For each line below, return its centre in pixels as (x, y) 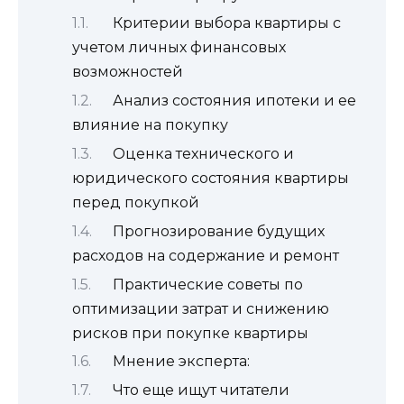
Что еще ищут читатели (201, 390)
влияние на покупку (150, 125)
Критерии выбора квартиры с (227, 23)
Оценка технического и (203, 153)
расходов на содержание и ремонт (206, 255)
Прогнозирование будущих (219, 231)
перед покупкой (136, 202)
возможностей (128, 72)
